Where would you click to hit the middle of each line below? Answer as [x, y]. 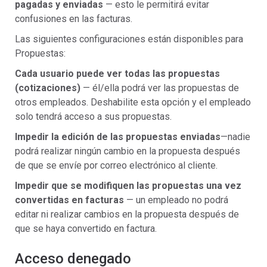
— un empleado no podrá [177, 200]
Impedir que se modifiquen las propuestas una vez [128, 186]
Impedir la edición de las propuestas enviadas [118, 137]
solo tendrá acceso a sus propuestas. [93, 117]
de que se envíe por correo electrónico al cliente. [116, 165]
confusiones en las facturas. [74, 19]
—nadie [235, 137]
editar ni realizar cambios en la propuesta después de [127, 214]
